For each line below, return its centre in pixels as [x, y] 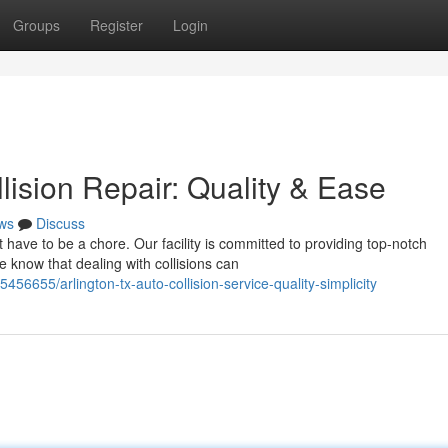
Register [116, 25]
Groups [36, 25]
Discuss [60, 223]
